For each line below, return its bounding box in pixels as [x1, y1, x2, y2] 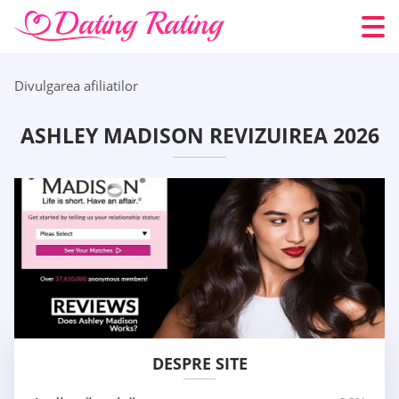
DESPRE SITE [151, 353, 248, 375]
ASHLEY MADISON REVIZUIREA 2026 [20, 121, 379, 151]
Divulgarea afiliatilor [14, 77, 138, 94]
